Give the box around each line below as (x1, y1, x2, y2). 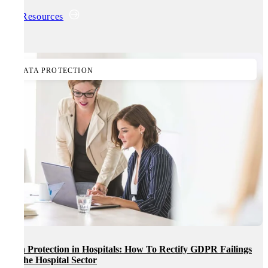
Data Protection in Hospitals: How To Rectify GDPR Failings (5, 244, 252, 255)
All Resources (5, 11, 64, 22)
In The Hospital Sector (5, 255, 97, 266)
